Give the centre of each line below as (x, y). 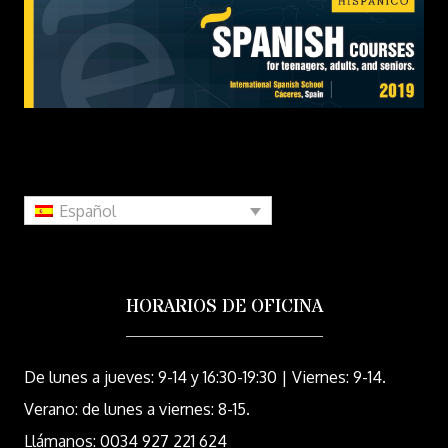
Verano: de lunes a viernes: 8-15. (137, 408)
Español (88, 211)
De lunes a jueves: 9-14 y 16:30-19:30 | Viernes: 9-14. (205, 376)
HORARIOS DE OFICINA (224, 307)
